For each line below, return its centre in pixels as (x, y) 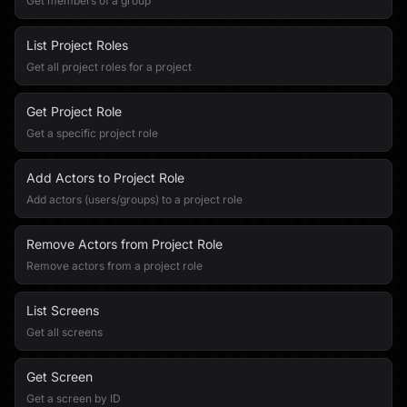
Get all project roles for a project (109, 67)
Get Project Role (74, 111)
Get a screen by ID (74, 398)
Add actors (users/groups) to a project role (134, 199)
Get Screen (60, 377)
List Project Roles (77, 45)
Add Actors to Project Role (105, 178)
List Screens (63, 310)
